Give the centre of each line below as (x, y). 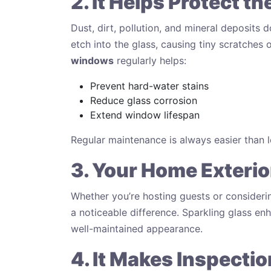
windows (92, 60)
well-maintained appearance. (137, 228)
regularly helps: (150, 60)
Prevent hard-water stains (149, 86)
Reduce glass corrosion (144, 100)
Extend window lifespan (145, 115)
